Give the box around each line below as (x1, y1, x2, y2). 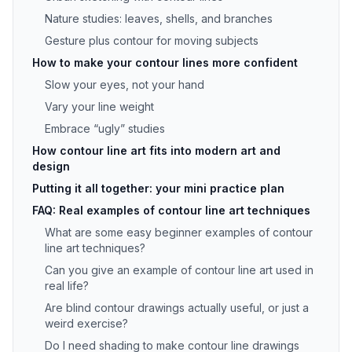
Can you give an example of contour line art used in (45, 263, 313, 277)
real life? (45, 279, 89, 292)
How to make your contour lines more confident (32, 56, 298, 69)
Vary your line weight (45, 100, 154, 113)
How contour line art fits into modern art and (32, 144, 280, 157)
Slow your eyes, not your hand (45, 78, 204, 91)
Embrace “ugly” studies (45, 122, 165, 135)
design (32, 159, 70, 173)
